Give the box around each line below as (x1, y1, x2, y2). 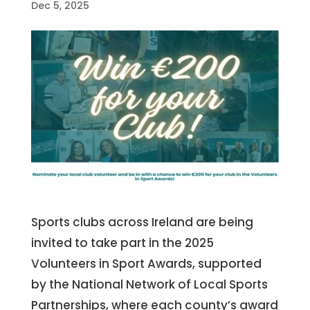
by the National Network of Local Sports (30, 276, 268, 293)
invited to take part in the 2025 (30, 235, 214, 252)
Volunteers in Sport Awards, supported (30, 255, 262, 273)
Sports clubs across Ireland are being (30, 214, 253, 231)
